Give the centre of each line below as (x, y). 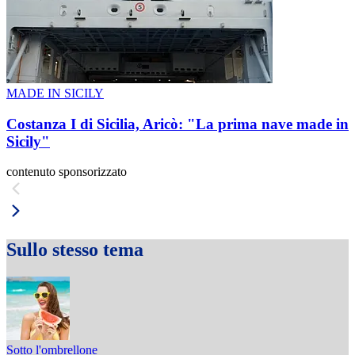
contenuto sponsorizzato (67, 172)
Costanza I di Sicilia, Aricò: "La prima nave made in (177, 124)
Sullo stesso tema (75, 250)
